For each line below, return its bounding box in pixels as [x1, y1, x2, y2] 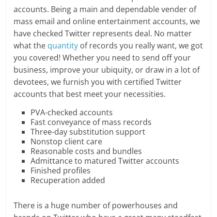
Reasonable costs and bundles [31, 146, 142, 156]
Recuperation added [31, 175, 106, 186]
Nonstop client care [31, 136, 103, 147]
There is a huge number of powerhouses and [14, 200, 178, 211]
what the [14, 40, 46, 51]
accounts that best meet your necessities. [14, 89, 166, 99]
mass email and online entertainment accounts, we [14, 16, 201, 27]
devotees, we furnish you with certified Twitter [14, 77, 182, 87]
